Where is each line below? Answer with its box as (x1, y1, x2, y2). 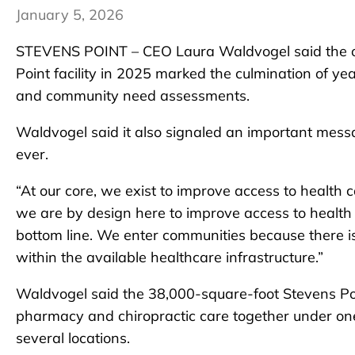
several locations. (16, 329, 130, 348)
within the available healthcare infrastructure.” (16, 248, 323, 267)
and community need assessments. (16, 86, 250, 105)
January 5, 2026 (16, 6, 124, 25)
